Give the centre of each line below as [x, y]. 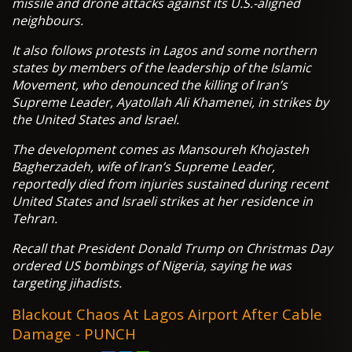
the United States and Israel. [95, 120]
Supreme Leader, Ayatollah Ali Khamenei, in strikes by [170, 103]
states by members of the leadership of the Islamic [161, 68]
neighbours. [48, 21]
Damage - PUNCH [74, 334]
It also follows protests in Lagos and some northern [164, 51]
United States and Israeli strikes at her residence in [162, 202]
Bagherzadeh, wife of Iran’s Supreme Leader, [143, 167]
